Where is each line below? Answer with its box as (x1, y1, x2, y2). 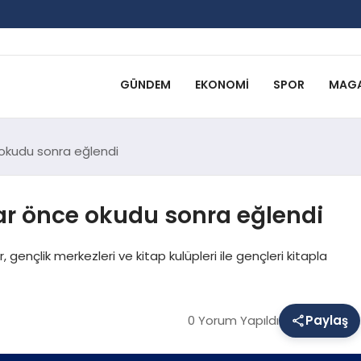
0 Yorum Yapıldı (187, 311, 279, 329)
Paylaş (305, 311, 348, 329)
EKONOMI (194, 77, 249, 93)
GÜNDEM (119, 77, 171, 93)
